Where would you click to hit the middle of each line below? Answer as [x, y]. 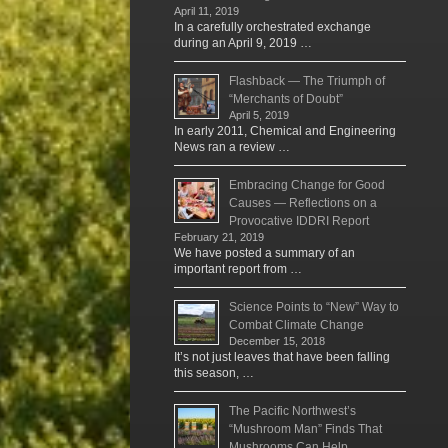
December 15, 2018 [277, 340]
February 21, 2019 [219, 236]
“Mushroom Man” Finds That [305, 428]
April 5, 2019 [259, 114]
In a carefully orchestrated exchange [272, 26]
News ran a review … [232, 146]
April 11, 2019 [206, 10]
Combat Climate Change [296, 324]
